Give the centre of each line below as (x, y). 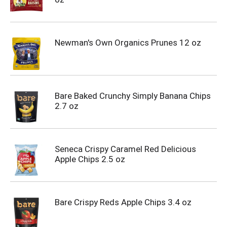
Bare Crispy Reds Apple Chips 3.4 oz (123, 202)
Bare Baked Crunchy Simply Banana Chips (133, 96)
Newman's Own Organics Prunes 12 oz (128, 43)
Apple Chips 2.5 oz (90, 159)
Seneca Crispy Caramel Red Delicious (125, 149)
